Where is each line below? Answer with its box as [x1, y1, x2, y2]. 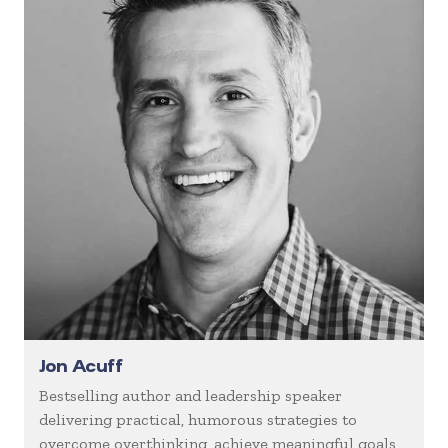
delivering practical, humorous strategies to [39, 410, 357, 430]
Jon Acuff [39, 353, 123, 378]
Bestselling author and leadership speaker [39, 386, 342, 406]
